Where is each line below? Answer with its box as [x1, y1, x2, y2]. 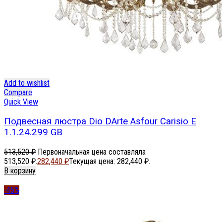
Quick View [4, 97, 38, 107]
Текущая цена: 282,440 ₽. [69, 156, 150, 166]
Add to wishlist [4, 78, 50, 88]
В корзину [4, 166, 36, 175]
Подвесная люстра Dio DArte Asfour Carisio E [4, 116, 196, 127]
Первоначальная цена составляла [38, 147, 146, 157]
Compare [4, 88, 32, 98]
